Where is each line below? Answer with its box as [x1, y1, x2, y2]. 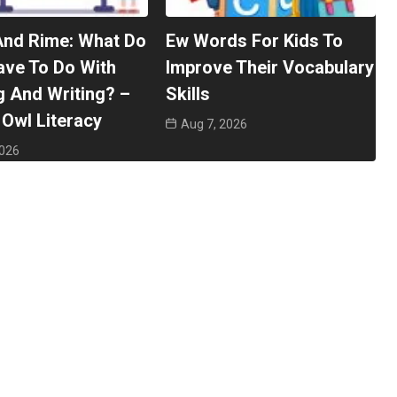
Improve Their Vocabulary [166, 56, 375, 78]
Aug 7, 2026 [180, 116, 247, 131]
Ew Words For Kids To [166, 29, 344, 51]
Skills [166, 82, 211, 105]
